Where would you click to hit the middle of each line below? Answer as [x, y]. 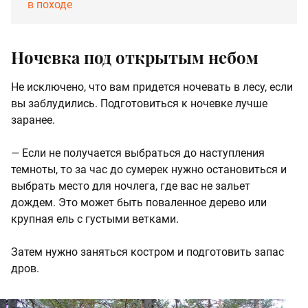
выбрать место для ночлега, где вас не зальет [131, 186]
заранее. [33, 120]
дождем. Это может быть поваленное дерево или [139, 203]
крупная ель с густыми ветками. [95, 219]
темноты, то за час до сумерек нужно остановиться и [149, 170]
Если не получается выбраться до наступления [143, 153]
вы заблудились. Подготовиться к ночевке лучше [139, 104]
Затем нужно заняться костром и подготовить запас [147, 252]
